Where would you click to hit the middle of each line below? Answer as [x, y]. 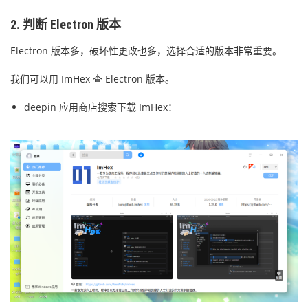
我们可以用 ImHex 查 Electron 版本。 [92, 79]
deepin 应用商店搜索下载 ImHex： [101, 107]
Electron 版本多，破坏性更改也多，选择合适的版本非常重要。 [146, 51]
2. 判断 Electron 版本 [66, 25]
